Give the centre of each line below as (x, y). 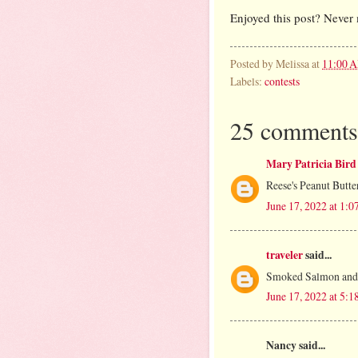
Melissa (292, 63)
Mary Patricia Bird (311, 164)
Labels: (247, 81)
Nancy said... (296, 345)
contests (282, 81)
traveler (284, 255)
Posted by (253, 63)
